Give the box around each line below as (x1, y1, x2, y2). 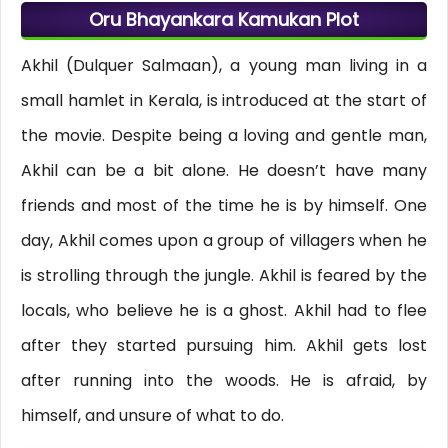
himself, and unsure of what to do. (20, 404, 284, 428)
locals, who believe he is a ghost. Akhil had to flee (20, 299, 428, 323)
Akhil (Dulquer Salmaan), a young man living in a (20, 54, 428, 78)
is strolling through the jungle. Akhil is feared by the (20, 264, 428, 288)
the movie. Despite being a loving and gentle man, (20, 124, 428, 148)
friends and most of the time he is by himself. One (20, 194, 428, 218)
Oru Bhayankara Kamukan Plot (89, 7, 359, 33)
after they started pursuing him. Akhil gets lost (20, 334, 428, 358)
